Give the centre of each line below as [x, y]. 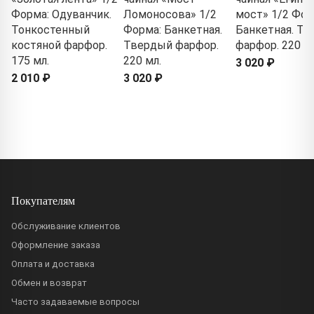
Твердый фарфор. [171, 46]
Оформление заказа [56, 245]
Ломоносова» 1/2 [170, 15]
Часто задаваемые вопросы [75, 301]
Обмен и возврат [49, 282]
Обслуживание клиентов [66, 226]
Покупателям [43, 200]
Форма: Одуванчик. [61, 15]
